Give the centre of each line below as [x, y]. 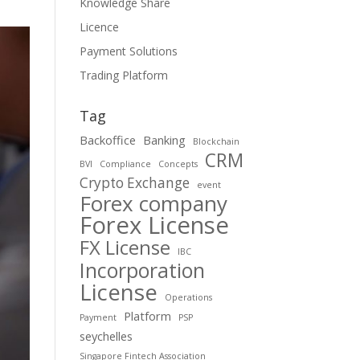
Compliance [125, 164]
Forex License [154, 225]
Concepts [178, 164]
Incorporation [142, 270]
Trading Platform [123, 75]
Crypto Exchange [134, 183]
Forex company [153, 203]
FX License [125, 247]
